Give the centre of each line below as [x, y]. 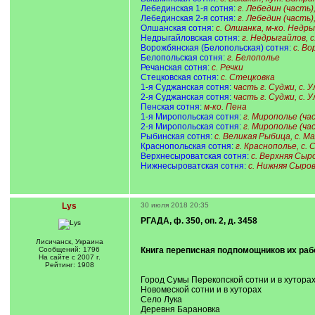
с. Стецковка [247, 77]
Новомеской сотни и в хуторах [201, 290]
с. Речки [227, 67]
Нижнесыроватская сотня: [193, 166]
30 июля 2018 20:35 [174, 205]
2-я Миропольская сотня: [191, 127]
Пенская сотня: [171, 107]
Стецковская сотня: [179, 77]
